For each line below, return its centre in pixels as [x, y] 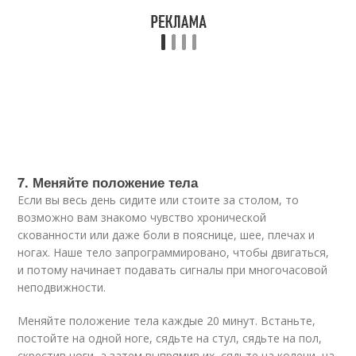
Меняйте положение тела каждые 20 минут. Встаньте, [167, 321]
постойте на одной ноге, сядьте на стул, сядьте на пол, [170, 338]
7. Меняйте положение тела [108, 182]
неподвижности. [62, 287]
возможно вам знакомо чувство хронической [142, 217]
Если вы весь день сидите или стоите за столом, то [159, 200]
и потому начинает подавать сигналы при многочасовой [173, 270]
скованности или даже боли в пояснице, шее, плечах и [166, 235]
